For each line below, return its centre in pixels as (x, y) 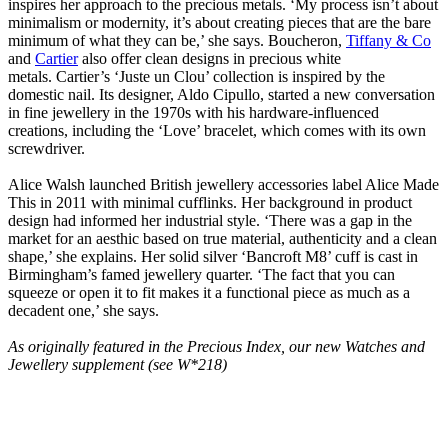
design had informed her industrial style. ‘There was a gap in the (210, 221)
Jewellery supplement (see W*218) (117, 365)
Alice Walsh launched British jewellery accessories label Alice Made (223, 185)
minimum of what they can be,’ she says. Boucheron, (177, 41)
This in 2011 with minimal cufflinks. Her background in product (210, 203)
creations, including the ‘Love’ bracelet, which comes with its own (217, 131)
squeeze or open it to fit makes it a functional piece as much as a (209, 293)
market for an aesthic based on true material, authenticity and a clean (222, 239)
